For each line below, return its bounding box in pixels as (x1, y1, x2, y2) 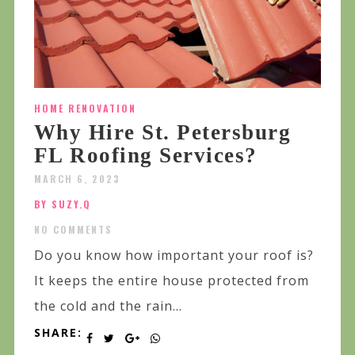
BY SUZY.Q (33, 197, 91, 212)
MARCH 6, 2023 (33, 172, 120, 186)
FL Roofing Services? (33, 143, 258, 168)
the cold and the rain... (33, 297, 182, 315)
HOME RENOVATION (33, 101, 136, 116)
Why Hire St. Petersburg (33, 120, 292, 145)
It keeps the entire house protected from (33, 272, 309, 290)
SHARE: (33, 325, 82, 341)
